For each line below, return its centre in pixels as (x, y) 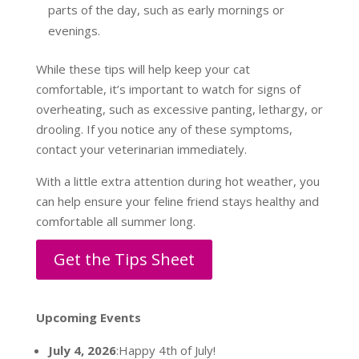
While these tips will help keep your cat (143, 69)
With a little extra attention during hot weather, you (177, 182)
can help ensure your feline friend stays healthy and (177, 202)
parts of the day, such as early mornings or (166, 10)
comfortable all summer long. (115, 222)
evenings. (74, 31)
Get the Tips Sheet (124, 260)
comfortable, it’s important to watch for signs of (168, 89)
